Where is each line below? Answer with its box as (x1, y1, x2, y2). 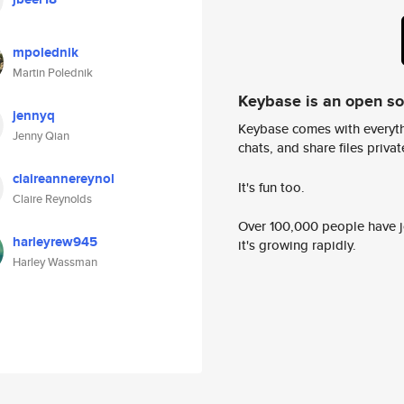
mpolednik (13, 42, 78, 62)
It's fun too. (238, 177, 305, 197)
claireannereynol (13, 169, 115, 188)
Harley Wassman (13, 253, 97, 271)
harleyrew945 (13, 232, 97, 252)
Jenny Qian (13, 127, 69, 144)
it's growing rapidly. (238, 235, 356, 255)
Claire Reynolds (13, 190, 92, 207)
